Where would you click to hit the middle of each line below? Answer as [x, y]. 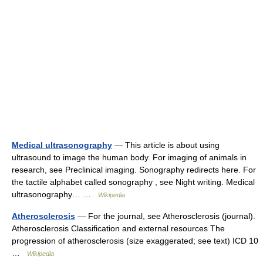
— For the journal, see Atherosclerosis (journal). [165, 216]
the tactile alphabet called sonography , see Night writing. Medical [133, 182]
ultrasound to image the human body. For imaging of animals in [129, 157]
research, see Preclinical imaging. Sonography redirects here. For [134, 170]
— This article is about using [166, 145]
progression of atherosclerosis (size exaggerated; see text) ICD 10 [135, 241]
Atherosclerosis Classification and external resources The [118, 228]
